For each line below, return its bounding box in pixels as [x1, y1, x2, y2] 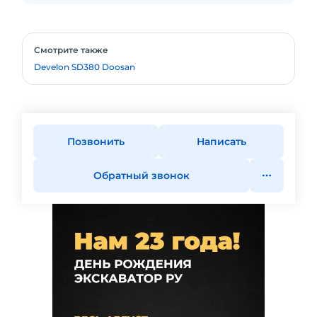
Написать [196, 135, 246, 148]
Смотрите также [34, 45, 108, 55]
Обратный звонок [93, 169, 190, 182]
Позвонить [67, 135, 125, 148]
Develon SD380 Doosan [34, 62, 135, 72]
